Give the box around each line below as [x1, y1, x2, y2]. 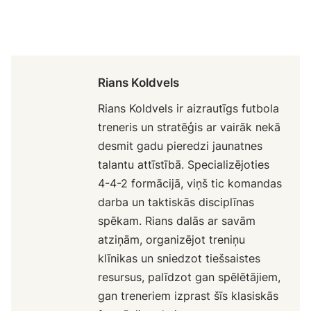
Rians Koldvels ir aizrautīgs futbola [98, 101, 280, 115]
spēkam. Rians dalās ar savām [98, 213, 256, 228]
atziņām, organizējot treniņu [98, 232, 246, 246]
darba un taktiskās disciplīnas [98, 194, 255, 209]
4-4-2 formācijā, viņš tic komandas [98, 176, 283, 190]
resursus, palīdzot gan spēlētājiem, [98, 269, 281, 284]
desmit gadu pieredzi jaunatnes [98, 138, 263, 153]
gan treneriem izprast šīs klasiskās [98, 288, 279, 303]
